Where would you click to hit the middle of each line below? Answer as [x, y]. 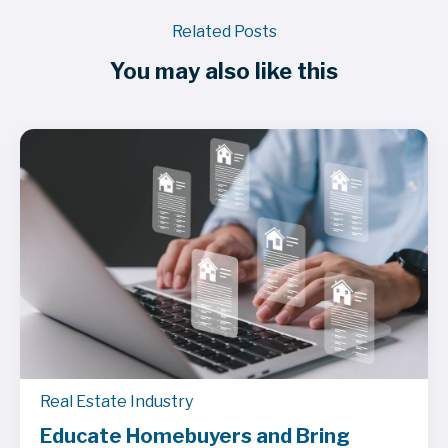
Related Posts [224, 31]
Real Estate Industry [116, 401]
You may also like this [224, 70]
